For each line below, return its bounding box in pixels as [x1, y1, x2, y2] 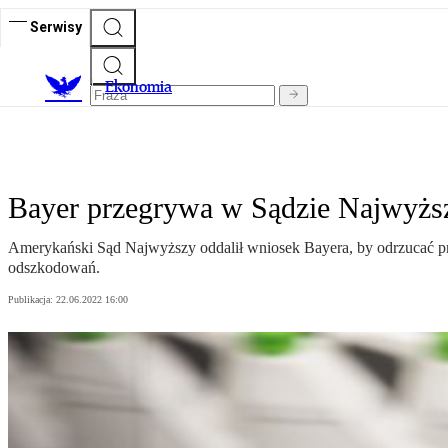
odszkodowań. [8, 259, 100, 277]
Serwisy [30, 18, 82, 35]
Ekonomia [105, 77, 172, 97]
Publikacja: [8, 294, 56, 306]
